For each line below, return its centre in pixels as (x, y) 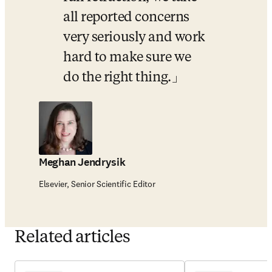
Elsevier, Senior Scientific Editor (97, 184)
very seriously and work (134, 38)
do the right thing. (117, 78)
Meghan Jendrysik (82, 162)
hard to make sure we (127, 58)
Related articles (73, 238)
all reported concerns (126, 18)
